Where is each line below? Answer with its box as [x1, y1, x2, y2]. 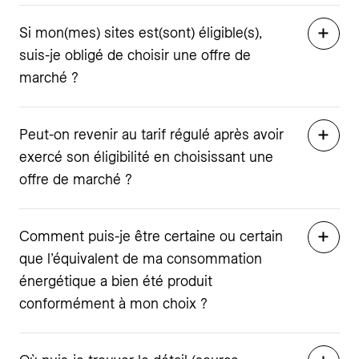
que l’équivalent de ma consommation [19, 249, 262, 267]
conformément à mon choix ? [19, 294, 208, 312]
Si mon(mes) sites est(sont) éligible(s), [19, 23, 262, 41]
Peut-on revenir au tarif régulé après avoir [19, 125, 284, 143]
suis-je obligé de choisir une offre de [19, 46, 251, 63]
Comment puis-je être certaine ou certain [19, 227, 283, 244]
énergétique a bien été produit [19, 272, 212, 289]
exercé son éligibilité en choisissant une [19, 147, 273, 165]
